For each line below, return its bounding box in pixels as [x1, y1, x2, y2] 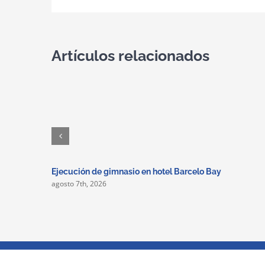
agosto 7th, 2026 [51, 179, 106, 189]
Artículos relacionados [51, 46, 209, 64]
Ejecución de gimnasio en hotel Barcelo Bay [51, 167, 221, 177]
